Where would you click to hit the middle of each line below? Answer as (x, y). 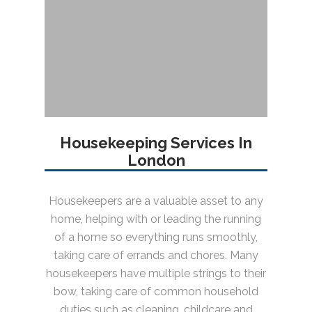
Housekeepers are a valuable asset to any (156, 201)
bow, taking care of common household (156, 292)
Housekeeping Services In (156, 143)
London (156, 161)
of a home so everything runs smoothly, (156, 237)
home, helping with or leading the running (156, 219)
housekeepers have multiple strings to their (156, 274)
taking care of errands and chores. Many (156, 256)
